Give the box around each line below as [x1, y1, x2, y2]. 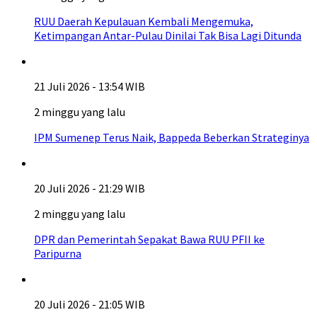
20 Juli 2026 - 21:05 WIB [34, 297, 145, 311]
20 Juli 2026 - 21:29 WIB [34, 181, 145, 195]
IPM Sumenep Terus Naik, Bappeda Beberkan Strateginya [34, 130, 309, 144]
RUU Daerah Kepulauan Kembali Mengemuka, [34, 14, 253, 28]
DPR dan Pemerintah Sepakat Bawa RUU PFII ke [34, 232, 265, 246]
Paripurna [34, 246, 81, 260]
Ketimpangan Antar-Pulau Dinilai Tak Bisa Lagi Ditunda [34, 28, 301, 42]
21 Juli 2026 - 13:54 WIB [34, 79, 145, 93]
